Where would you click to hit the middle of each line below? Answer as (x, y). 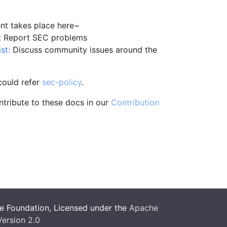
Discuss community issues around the (84, 50)
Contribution (135, 103)
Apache (144, 208)
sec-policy (62, 82)
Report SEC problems (44, 38)
